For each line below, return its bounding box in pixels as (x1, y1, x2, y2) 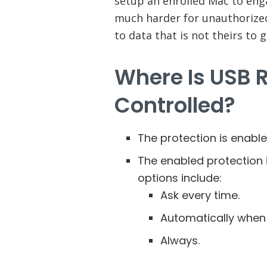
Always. (160, 233, 200, 249)
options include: (137, 170, 222, 186)
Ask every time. (160, 188, 240, 203)
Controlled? (114, 90, 235, 120)
